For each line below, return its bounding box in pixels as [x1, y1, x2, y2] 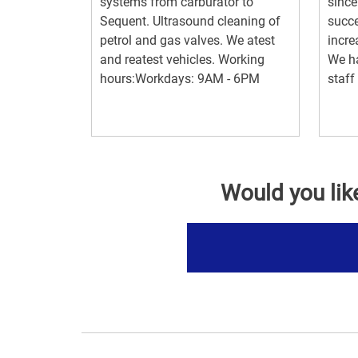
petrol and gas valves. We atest [100, 33, 275, 49]
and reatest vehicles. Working [100, 52, 265, 68]
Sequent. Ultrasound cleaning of [100, 14, 280, 30]
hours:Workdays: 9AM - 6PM [100, 71, 260, 87]
